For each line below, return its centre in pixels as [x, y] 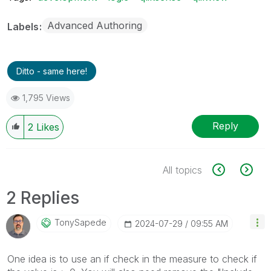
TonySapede [80, 222]
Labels [24, 26]
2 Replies [43, 198]
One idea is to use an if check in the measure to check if [132, 259]
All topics [182, 170]
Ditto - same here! [52, 71]
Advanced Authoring [95, 25]
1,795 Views [46, 97]
